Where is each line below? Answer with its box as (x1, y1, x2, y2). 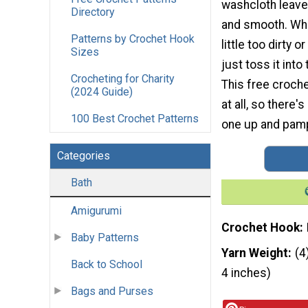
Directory (71, 5, 115, 19)
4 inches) (221, 266, 271, 280)
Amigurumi (71, 204, 122, 218)
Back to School (71, 258, 142, 272)
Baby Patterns (71, 231, 139, 245)
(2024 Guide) (71, 85, 133, 99)
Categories (57, 149, 110, 163)
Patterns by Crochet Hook (71, 32, 195, 46)
